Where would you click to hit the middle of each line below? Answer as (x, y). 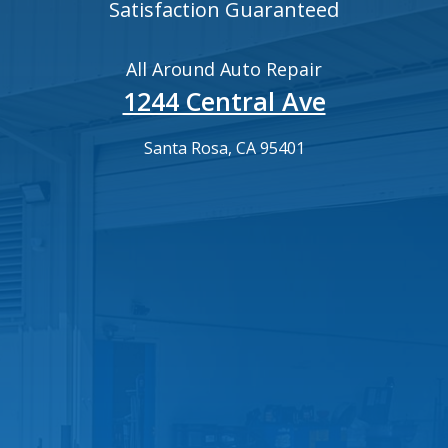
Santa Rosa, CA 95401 (224, 148)
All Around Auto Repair (224, 69)
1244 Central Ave (224, 101)
